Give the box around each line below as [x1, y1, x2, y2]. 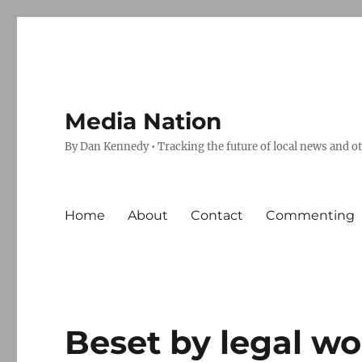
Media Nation [65, 107, 222, 135]
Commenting [266, 207, 356, 223]
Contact [191, 207, 244, 223]
